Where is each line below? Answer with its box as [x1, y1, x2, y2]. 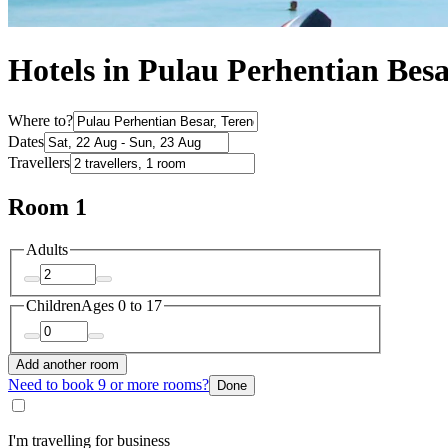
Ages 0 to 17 [81, 297, 162, 315]
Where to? [8, 111, 73, 129]
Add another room [16, 356, 119, 372]
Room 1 [8, 193, 87, 220]
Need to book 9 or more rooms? [8, 375, 209, 393]
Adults [26, 240, 68, 258]
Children [26, 297, 81, 315]
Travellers [8, 153, 70, 171]
